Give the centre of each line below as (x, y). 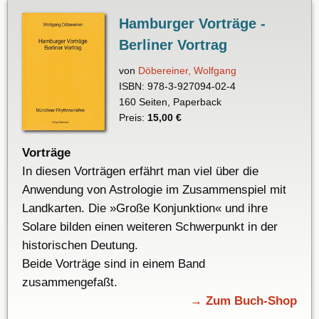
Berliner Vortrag (173, 45)
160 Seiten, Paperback (170, 102)
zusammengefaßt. (70, 283)
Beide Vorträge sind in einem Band (114, 264)
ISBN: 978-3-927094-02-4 (177, 87)
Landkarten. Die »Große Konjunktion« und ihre (145, 209)
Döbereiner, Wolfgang (187, 71)
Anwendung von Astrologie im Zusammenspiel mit (154, 190)
